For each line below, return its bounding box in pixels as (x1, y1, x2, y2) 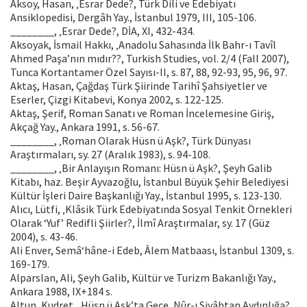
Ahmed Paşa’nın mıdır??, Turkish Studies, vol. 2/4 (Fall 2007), (10, 51, 289, 66)
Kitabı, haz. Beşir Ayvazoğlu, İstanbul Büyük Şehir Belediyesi (10, 175, 288, 189)
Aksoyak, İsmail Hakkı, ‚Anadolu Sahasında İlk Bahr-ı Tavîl (10, 38, 276, 52)
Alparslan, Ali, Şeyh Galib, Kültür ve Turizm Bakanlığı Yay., (10, 271, 276, 285)
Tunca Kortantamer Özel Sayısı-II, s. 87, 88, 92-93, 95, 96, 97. (10, 65, 287, 79)
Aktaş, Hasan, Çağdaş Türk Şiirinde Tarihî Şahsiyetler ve (10, 79, 267, 93)
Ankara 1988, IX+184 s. (10, 284, 112, 299)
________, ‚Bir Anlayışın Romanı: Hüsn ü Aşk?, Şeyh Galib (10, 161, 272, 175)
